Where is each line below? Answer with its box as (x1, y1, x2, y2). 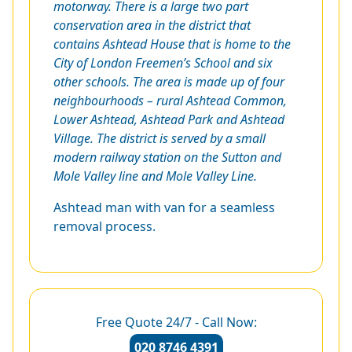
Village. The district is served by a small (53, 130, 266, 148)
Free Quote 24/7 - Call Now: (95, 313, 257, 332)
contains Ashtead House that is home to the (53, 35, 291, 53)
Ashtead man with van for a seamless (53, 199, 275, 217)
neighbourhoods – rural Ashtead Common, (53, 92, 287, 110)
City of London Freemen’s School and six (53, 54, 273, 72)
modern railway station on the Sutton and (53, 148, 281, 167)
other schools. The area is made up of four (53, 73, 284, 91)
